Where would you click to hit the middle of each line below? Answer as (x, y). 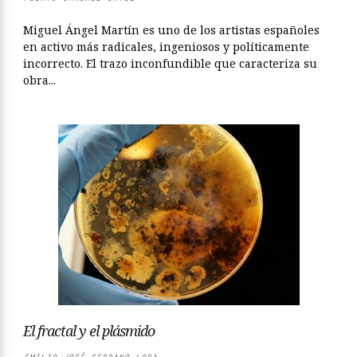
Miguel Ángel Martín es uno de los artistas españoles (171, 30)
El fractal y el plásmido (89, 331)
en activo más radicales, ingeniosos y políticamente (166, 47)
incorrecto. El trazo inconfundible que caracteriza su (170, 63)
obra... (39, 80)
